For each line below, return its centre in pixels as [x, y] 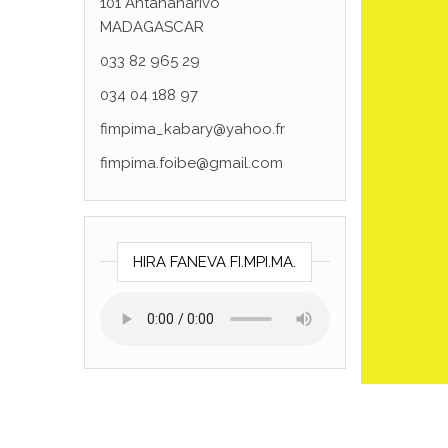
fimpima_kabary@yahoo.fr [192, 129]
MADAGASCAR [151, 27]
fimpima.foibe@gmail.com [191, 163]
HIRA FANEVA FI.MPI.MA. [215, 262]
